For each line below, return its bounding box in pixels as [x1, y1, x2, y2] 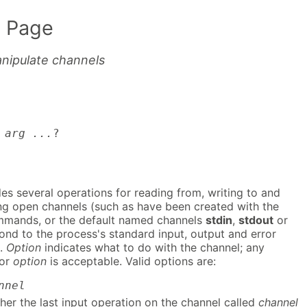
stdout [238, 213, 273, 228]
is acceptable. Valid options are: [47, 254, 216, 269]
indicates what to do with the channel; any [41, 241, 265, 255]
